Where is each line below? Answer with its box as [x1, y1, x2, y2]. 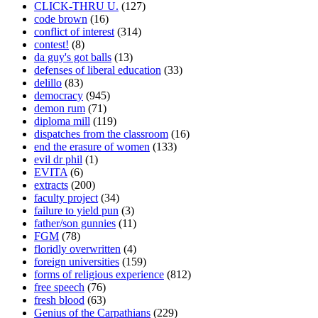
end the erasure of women [34, 140, 150, 153]
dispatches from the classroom [34, 127, 168, 140]
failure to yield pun [34, 204, 119, 216]
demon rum [34, 102, 85, 114]
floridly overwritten [34, 242, 121, 255]
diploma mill [34, 114, 90, 127]
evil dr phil [34, 153, 82, 165]
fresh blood [34, 293, 84, 306]
